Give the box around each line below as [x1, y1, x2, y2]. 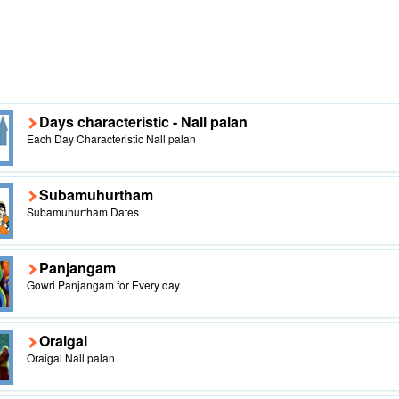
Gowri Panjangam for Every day [26, 276, 180, 292]
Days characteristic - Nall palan [38, 110, 248, 132]
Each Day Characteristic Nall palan [26, 130, 196, 146]
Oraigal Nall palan [26, 349, 115, 365]
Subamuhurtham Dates [26, 203, 139, 219]
